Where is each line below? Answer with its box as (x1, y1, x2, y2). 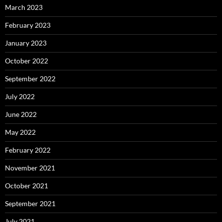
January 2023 (5, 39, 47, 48)
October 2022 (5, 56, 48, 65)
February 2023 (5, 21, 51, 30)
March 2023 (5, 3, 43, 12)
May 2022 (5, 128, 36, 137)
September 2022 (5, 74, 55, 83)
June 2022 (5, 110, 37, 119)
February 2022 (5, 146, 51, 155)
